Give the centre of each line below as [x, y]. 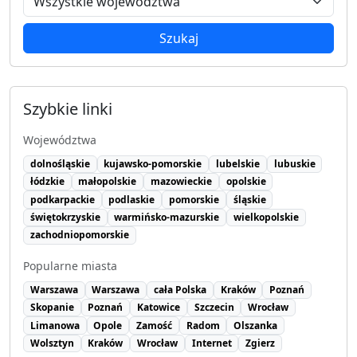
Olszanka [256, 325]
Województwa [60, 139]
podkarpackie [62, 199]
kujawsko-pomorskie [153, 163]
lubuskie [294, 163]
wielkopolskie [266, 217]
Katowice [158, 308]
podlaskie [132, 199]
